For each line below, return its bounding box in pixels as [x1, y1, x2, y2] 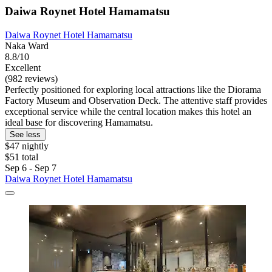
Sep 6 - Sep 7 [5, 163, 56, 174]
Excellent [5, 63, 41, 73]
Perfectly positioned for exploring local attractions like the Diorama [5, 84, 261, 95]
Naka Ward [5, 41, 49, 52]
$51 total [5, 152, 38, 163]
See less [10, 130, 41, 140]
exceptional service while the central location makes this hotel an [5, 106, 251, 117]
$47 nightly [5, 141, 49, 152]
